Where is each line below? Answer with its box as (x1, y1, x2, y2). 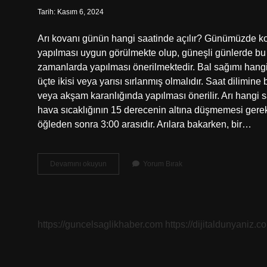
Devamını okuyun (50, 160, 107, 168)
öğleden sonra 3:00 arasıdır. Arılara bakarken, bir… (38, 119, 252, 129)
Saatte (106, 191, 127, 200)
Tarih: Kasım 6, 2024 (38, 8, 104, 16)
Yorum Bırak (143, 160, 182, 168)
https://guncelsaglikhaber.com (38, 219, 163, 229)
